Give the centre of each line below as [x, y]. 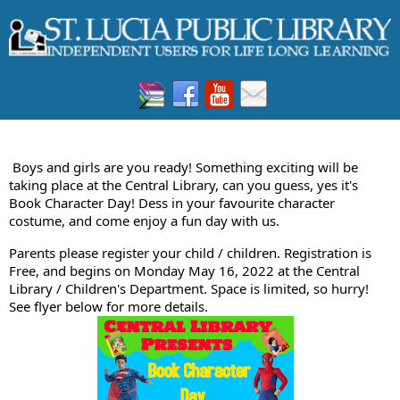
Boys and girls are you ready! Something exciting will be [185, 167]
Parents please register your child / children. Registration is [190, 252]
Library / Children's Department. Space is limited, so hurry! [189, 288]
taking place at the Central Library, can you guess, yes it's [183, 184]
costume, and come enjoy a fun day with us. [144, 220]
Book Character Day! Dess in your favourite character [172, 202]
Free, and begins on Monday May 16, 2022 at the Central [184, 270]
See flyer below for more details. [108, 306]
